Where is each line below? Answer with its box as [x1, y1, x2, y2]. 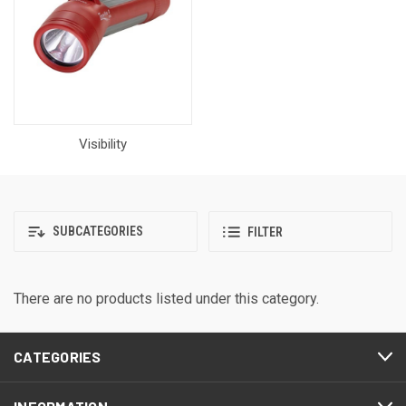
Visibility [79, 136, 127, 152]
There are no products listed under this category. [14, 290, 319, 307]
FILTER [247, 225, 283, 240]
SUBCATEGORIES [50, 224, 143, 239]
